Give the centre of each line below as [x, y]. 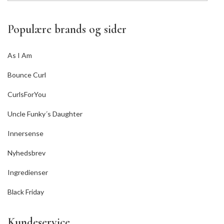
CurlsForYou [27, 94]
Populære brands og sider [67, 29]
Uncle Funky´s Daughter [45, 114]
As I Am [20, 55]
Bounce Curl [27, 75]
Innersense [25, 133]
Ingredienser [28, 172]
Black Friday [26, 192]
